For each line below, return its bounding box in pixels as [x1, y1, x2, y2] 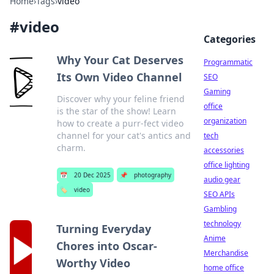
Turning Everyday [56, 221, 152, 236]
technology [204, 218, 241, 229]
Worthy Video [56, 256, 131, 270]
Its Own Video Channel [56, 70, 182, 84]
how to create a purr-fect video [56, 117, 183, 129]
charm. [56, 142, 86, 154]
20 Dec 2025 [73, 171, 111, 179]
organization [204, 116, 246, 126]
